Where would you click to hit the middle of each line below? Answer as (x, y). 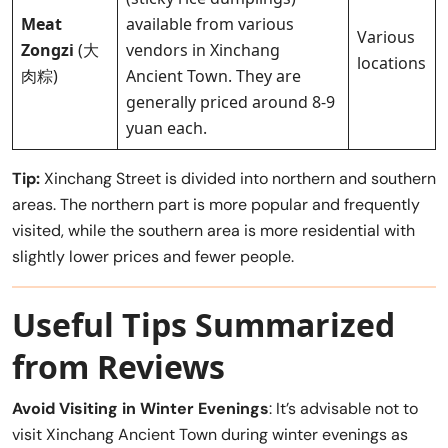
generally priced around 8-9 (230, 101)
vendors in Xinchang (203, 49)
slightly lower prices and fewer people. (153, 256)
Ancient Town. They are (213, 75)
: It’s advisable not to (343, 408)
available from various (210, 23)
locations (391, 62)
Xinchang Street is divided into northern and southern (238, 178)
